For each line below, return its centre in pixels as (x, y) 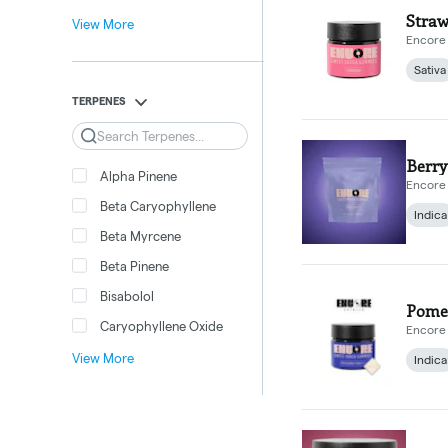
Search (105, 135)
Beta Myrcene (140, 235)
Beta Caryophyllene (158, 205)
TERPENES (99, 100)
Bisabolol (127, 295)
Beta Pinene (134, 265)
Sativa (430, 70)
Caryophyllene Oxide (161, 325)
